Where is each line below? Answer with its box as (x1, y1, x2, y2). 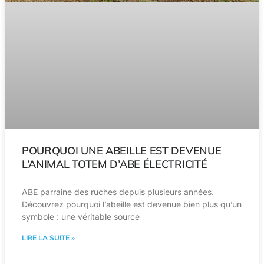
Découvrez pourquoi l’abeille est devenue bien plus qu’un (21, 199, 242, 209)
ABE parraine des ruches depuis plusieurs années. (21, 186, 214, 197)
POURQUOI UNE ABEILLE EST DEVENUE (21, 143, 222, 157)
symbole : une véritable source (21, 211, 140, 222)
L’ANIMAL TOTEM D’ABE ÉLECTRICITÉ (21, 157, 207, 171)
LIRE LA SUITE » (21, 233, 75, 242)
